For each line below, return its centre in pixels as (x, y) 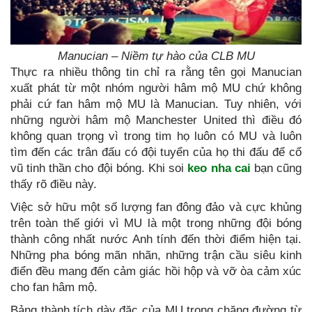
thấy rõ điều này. (54, 185)
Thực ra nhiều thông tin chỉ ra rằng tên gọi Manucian (156, 72)
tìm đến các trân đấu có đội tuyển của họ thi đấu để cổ (156, 153)
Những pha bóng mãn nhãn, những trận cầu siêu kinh (156, 256)
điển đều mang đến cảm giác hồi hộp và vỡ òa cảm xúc (156, 272)
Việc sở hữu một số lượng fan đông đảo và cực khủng (156, 208)
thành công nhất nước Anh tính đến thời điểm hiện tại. (156, 240)
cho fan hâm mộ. (54, 288)
